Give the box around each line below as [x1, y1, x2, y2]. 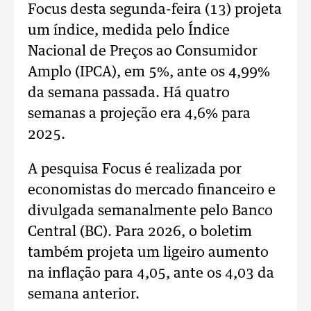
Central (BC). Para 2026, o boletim [28, 225, 252, 239]
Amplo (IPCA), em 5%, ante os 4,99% [28, 65, 270, 79]
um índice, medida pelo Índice [28, 24, 230, 37]
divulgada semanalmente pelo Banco [28, 204, 273, 218]
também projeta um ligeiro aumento [28, 246, 269, 260]
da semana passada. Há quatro [28, 86, 230, 100]
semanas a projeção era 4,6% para [28, 107, 251, 121]
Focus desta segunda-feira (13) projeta [28, 3, 282, 17]
